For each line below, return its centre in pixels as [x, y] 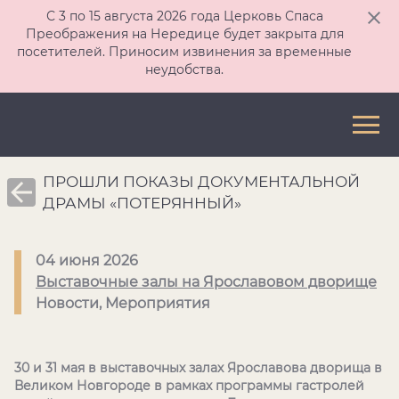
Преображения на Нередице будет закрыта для [184, 34]
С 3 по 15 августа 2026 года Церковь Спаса [184, 16]
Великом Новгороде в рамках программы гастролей [189, 386]
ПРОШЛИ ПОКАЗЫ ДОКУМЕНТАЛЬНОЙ [201, 182]
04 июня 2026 [87, 261]
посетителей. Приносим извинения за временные [184, 52]
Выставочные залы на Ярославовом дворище [206, 282]
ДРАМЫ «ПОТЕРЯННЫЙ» [142, 203]
